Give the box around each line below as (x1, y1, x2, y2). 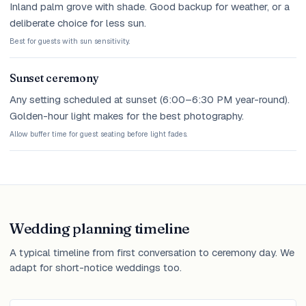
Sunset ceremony (10, 71, 99, 85)
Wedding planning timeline (10, 219, 191, 237)
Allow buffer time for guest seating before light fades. (10, 128, 187, 139)
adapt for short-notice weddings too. (10, 260, 182, 274)
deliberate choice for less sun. (10, 16, 146, 29)
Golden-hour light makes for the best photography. (10, 109, 244, 122)
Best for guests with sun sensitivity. (10, 36, 130, 46)
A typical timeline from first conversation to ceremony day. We (10, 245, 294, 259)
